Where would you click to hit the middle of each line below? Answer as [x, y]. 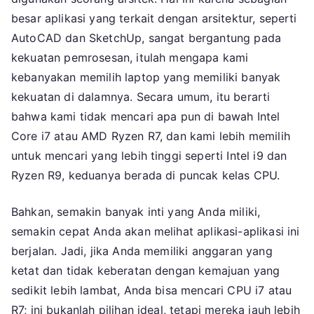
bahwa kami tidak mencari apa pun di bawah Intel [146, 117]
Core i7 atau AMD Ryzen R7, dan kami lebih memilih [151, 136]
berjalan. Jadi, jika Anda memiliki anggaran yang [142, 251]
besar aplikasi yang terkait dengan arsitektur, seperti [154, 19]
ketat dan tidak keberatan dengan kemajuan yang [146, 271]
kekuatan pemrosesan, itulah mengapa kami [130, 58]
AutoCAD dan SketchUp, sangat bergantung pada [146, 38]
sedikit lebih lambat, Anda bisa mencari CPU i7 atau [152, 291]
